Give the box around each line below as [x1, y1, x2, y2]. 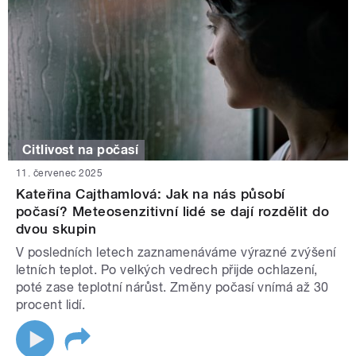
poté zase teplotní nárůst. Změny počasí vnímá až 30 [16, 280, 329, 296]
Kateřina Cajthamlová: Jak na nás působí [16, 186, 285, 203]
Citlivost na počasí [22, 142, 139, 158]
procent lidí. [16, 297, 86, 313]
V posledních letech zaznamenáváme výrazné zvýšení [16, 245, 336, 261]
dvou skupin [16, 221, 97, 238]
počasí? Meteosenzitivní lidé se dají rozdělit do [16, 203, 330, 220]
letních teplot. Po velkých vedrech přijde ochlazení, [16, 262, 318, 278]
